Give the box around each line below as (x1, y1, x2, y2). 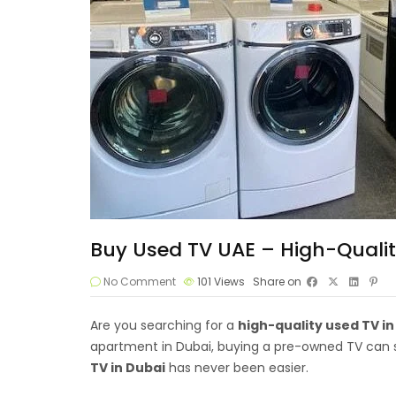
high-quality (238, 316, 325, 334)
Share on (253, 274, 301, 289)
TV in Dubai (90, 359, 165, 377)
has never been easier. (165, 359, 308, 377)
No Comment (103, 274, 176, 289)
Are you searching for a (90, 316, 238, 334)
